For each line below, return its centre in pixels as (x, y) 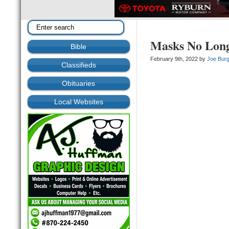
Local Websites (78, 102)
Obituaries (79, 84)
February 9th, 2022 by (179, 59)
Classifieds (78, 65)
